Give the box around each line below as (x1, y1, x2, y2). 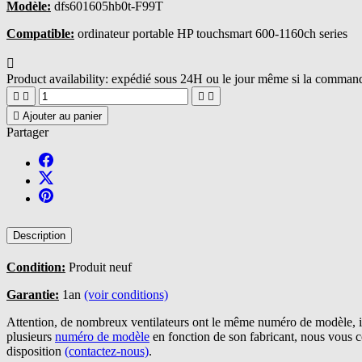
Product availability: (6, 71, 108, 86)
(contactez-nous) (65, 343, 149, 358)
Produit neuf (65, 259, 132, 274)
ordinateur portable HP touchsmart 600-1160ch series (74, 26, 347, 40)
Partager (6, 124, 48, 139)
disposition (6, 343, 65, 358)
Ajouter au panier (23, 109, 102, 122)
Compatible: (6, 26, 74, 40)
